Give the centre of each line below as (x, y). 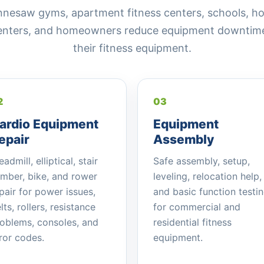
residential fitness (192, 222)
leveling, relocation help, (207, 176)
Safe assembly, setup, (202, 161)
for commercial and (197, 207)
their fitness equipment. (132, 48)
